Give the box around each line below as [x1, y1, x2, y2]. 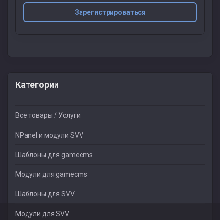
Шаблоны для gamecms [15, 151, 93, 159]
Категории [15, 80, 59, 90]
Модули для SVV [15, 210, 69, 218]
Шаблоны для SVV [15, 190, 75, 198]
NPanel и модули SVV [15, 131, 83, 139]
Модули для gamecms [15, 170, 87, 178]
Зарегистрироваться [74, 8, 146, 16]
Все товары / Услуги [15, 111, 81, 119]
